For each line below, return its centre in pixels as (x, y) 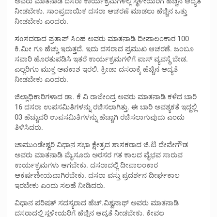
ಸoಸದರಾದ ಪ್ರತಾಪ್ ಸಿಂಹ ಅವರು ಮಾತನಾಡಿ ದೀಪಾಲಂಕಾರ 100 (102, 39)
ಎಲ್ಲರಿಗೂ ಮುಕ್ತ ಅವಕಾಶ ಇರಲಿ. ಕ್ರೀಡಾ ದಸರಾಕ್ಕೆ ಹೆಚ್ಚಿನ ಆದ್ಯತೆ (96, 69)
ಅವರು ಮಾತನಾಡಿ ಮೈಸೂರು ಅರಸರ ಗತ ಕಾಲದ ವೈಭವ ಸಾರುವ (99, 155)
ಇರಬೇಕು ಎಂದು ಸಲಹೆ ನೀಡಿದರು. (60, 185)
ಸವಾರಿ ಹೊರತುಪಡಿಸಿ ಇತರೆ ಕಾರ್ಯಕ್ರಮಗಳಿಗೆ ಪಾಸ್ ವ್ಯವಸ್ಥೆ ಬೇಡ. (101, 59)
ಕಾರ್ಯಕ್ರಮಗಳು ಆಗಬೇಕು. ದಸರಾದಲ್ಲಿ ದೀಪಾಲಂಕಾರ (86, 165)
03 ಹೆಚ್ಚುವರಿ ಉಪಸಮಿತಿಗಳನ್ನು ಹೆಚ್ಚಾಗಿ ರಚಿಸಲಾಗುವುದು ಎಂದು (100, 117)
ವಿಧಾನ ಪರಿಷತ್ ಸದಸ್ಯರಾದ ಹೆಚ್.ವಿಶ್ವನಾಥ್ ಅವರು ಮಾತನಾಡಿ (97, 203)
